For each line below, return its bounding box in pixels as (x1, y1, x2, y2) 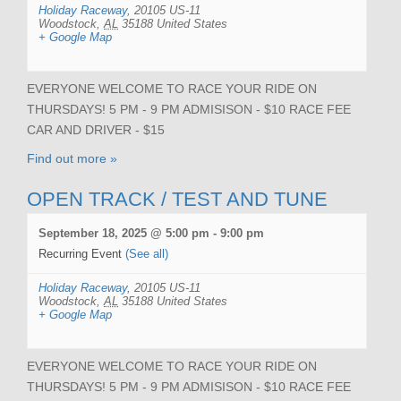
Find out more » (27, 150, 117, 166)
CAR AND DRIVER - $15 (27, 122, 165, 137)
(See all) (125, 246, 168, 260)
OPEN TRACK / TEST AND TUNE (27, 187, 328, 210)
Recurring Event (38, 246, 125, 260)
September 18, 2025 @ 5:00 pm (38, 226, 209, 240)
